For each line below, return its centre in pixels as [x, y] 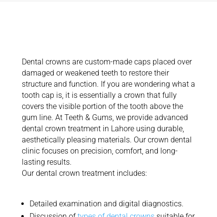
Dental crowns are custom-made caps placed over [107, 62]
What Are [54, 39]
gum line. [37, 117]
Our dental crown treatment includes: [84, 173]
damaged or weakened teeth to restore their [95, 73]
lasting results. [46, 162]
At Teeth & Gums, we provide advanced [121, 117]
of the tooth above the [145, 106]
